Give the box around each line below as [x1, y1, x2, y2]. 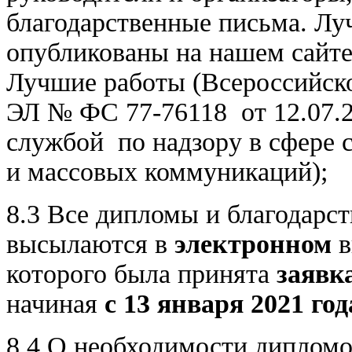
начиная [6, 288, 97, 318]
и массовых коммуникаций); [6, 156, 328, 186]
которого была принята [6, 258, 277, 288]
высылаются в [6, 229, 174, 258]
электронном [174, 229, 332, 258]
